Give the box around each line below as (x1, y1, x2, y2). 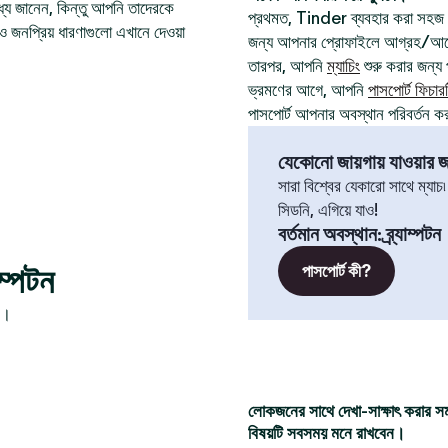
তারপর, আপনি (248, 56, 327, 76)
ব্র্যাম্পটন (386, 222, 441, 246)
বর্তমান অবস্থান (278, 222, 377, 246)
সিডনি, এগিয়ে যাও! (278, 200, 378, 220)
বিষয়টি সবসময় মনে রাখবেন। (248, 423, 405, 443)
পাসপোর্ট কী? (302, 261, 371, 281)
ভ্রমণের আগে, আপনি (248, 80, 368, 100)
